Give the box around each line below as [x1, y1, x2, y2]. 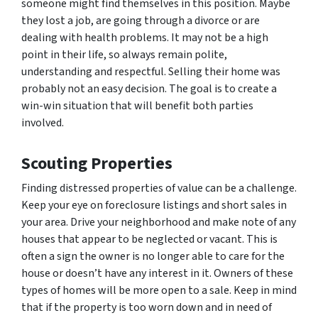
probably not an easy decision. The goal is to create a [21, 80, 277, 97]
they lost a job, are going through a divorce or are [21, 12, 260, 28]
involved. [21, 114, 64, 131]
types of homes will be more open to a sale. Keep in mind [21, 282, 297, 298]
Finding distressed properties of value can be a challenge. [21, 180, 297, 196]
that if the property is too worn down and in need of [21, 299, 272, 315]
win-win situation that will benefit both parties [21, 97, 253, 114]
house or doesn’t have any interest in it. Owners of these [21, 265, 293, 281]
